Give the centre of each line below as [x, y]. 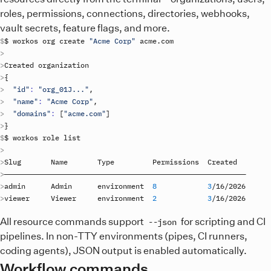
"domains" [32, 113]
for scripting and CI [222, 221]
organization [64, 65]
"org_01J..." [64, 89]
